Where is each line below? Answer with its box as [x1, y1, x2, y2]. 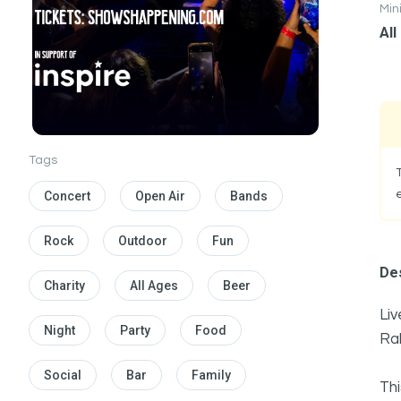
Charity [44, 278, 85, 293]
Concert [44, 189, 90, 203]
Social [44, 368, 81, 382]
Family [192, 368, 231, 382]
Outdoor [118, 234, 167, 248]
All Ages [130, 278, 178, 293]
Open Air [135, 189, 185, 203]
